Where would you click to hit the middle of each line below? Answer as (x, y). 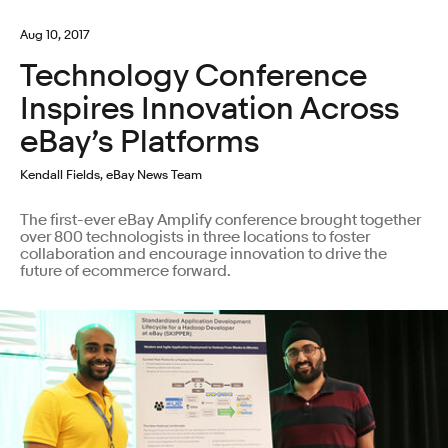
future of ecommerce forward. (125, 270)
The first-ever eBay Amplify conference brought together (220, 219)
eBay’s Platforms (139, 141)
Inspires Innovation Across (209, 108)
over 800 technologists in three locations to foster (195, 236)
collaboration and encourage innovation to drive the (203, 253)
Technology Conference (193, 75)
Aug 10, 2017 (55, 34)
